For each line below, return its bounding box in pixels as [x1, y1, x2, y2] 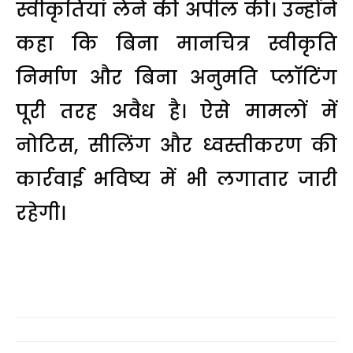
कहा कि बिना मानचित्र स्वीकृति [16, 30, 337, 57]
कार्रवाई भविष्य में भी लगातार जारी [16, 165, 337, 192]
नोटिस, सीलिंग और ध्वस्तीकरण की [16, 132, 337, 158]
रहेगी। [16, 199, 65, 226]
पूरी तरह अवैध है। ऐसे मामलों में [16, 98, 337, 124]
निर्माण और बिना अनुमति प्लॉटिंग [16, 64, 337, 91]
